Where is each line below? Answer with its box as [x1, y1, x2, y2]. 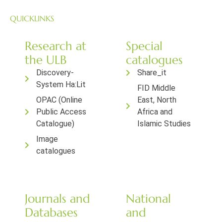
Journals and [25, 191, 90, 206]
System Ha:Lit [36, 80, 86, 89]
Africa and [137, 107, 172, 116]
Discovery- [36, 68, 74, 77]
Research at [25, 39, 86, 54]
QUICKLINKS [10, 13, 54, 23]
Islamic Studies [137, 119, 191, 128]
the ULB [25, 53, 66, 67]
